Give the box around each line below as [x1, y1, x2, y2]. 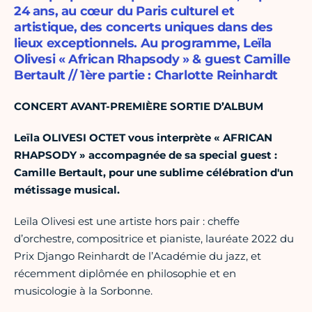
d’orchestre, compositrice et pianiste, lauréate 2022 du [14, 232, 294, 246]
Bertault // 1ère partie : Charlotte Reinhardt [14, 68, 279, 84]
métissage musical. [14, 183, 120, 197]
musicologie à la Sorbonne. [14, 284, 153, 298]
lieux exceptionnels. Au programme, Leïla [14, 36, 272, 52]
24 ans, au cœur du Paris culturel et [14, 3, 235, 19]
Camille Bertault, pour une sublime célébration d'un [14, 166, 293, 180]
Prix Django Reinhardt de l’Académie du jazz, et [14, 249, 261, 263]
